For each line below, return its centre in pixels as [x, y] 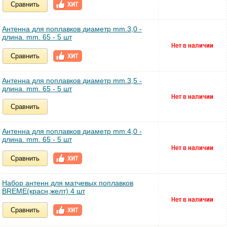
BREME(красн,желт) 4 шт [44, 191]
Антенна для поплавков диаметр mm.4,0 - [72, 131]
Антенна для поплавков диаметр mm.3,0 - [72, 29]
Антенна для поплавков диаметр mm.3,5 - [72, 80]
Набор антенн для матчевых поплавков [68, 183]
